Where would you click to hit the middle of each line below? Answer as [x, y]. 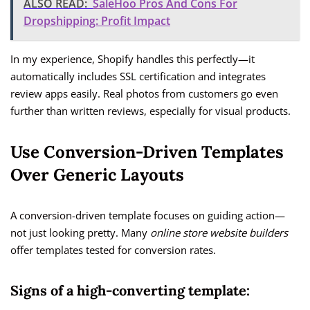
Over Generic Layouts [97, 175]
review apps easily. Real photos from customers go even [144, 94]
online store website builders [219, 233]
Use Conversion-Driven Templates [147, 152]
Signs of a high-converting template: [130, 291]
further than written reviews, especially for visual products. [151, 111]
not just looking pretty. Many [80, 233]
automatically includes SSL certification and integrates [138, 76]
